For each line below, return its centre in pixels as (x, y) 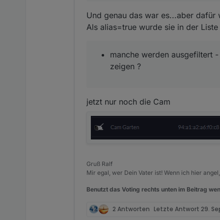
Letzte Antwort (177, 209)
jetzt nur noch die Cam (128, 101)
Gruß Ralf (99, 164)
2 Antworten (131, 209)
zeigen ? (125, 66)
